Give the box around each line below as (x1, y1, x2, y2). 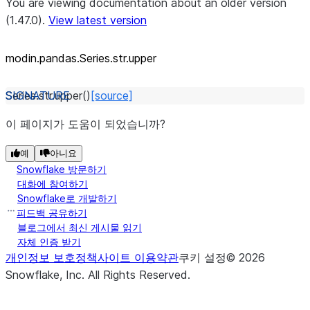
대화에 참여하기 (17, 178, 88, 190)
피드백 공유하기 (17, 207, 87, 219)
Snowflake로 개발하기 (17, 192, 117, 204)
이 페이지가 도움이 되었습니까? (6, 117, 165, 131)
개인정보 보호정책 (6, 250, 98, 264)
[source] (91, 89, 133, 102)
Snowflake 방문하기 (17, 163, 107, 175)
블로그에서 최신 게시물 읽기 (17, 221, 142, 233)
